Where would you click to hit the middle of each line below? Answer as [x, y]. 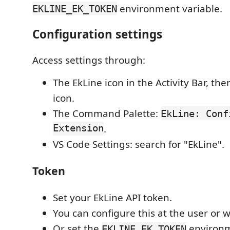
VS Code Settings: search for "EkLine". [139, 144]
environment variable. [170, 8]
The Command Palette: [107, 113]
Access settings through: [89, 60]
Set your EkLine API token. [112, 198]
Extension [78, 129]
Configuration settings [97, 34]
